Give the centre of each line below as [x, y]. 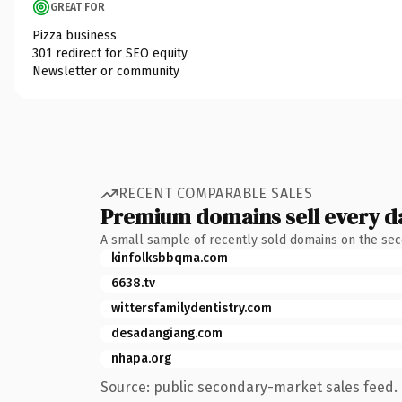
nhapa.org [141, 358]
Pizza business [74, 35]
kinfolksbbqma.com [170, 258]
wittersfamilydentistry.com [192, 308]
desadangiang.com [167, 333]
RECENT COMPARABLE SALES [216, 193]
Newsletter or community [106, 71]
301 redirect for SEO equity [110, 53]
